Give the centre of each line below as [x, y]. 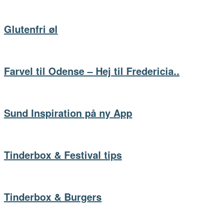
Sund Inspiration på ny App [68, 113]
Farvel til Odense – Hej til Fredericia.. [92, 71]
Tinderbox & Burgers [53, 197]
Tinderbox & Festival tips [63, 155]
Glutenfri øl [31, 29]
